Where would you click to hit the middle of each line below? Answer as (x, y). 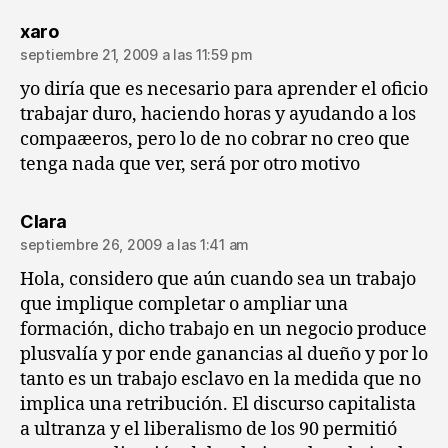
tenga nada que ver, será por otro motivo (190, 164)
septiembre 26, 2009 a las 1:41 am (135, 244)
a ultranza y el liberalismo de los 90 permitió (208, 429)
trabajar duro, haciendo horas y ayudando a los (218, 114)
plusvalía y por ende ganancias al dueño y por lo (224, 354)
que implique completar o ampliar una (184, 304)
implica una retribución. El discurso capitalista (218, 404)
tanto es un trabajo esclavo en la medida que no (220, 379)
